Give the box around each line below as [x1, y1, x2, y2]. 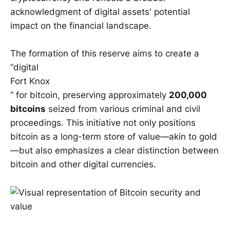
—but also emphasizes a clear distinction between [10, 145, 219, 156]
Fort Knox [10, 76, 50, 87]
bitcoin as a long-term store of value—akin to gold [10, 131, 217, 142]
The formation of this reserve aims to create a [10, 48, 199, 59]
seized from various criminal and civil [46, 104, 200, 114]
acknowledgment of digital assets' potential [10, 7, 190, 17]
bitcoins [10, 104, 46, 114]
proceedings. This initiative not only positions [10, 118, 196, 128]
